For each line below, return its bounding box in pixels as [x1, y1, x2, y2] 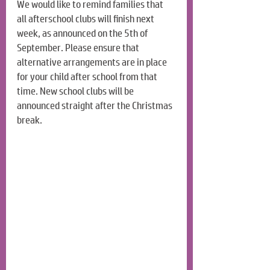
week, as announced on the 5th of [17, 27, 149, 40]
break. [17, 114, 42, 127]
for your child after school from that [17, 71, 159, 84]
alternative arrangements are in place [17, 56, 169, 69]
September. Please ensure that [17, 42, 141, 55]
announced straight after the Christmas [17, 99, 174, 113]
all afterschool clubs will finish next [17, 13, 156, 26]
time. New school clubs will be [17, 85, 136, 98]
